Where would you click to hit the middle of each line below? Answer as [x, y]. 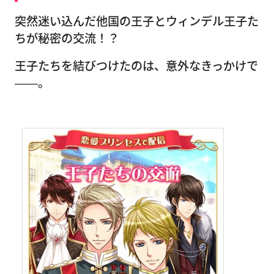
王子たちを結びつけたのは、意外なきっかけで [136, 65]
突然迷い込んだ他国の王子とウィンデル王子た [137, 20]
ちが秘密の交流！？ [67, 38]
